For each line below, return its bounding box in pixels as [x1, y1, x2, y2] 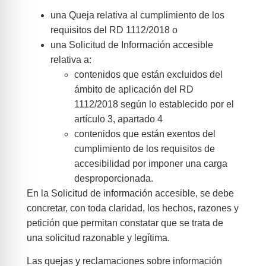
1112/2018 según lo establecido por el [74, 99, 234, 110]
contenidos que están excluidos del [74, 69, 223, 80]
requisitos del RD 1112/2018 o [50, 25, 178, 36]
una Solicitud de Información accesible [50, 40, 213, 50]
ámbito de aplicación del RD [74, 84, 194, 95]
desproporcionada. [74, 173, 153, 184]
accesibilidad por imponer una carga [74, 159, 227, 169]
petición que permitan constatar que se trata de [26, 218, 223, 229]
